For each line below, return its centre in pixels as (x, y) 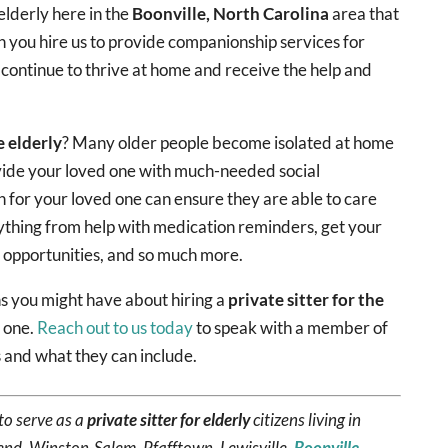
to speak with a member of (291, 327)
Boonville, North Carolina (231, 13)
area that (364, 13)
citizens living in (306, 419)
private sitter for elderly (169, 419)
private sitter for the (306, 299)
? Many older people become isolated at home (228, 142)
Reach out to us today (115, 327)
